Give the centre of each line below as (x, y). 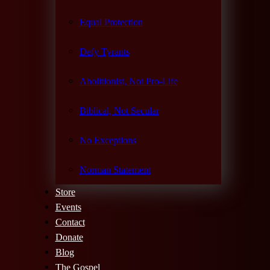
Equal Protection (111, 22)
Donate (69, 237)
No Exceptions (108, 140)
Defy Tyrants (104, 51)
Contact (70, 222)
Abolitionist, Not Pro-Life (128, 81)
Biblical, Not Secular (119, 110)
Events (68, 207)
